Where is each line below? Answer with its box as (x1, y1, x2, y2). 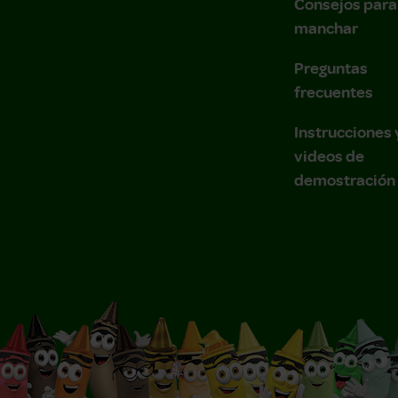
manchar (294, 16, 358, 38)
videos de (294, 144, 364, 166)
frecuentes (294, 80, 373, 102)
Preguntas (294, 56, 368, 78)
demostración (294, 168, 395, 190)
